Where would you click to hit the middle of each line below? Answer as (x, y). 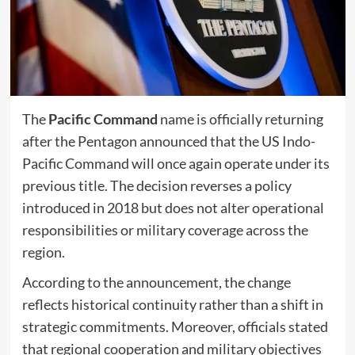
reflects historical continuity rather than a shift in (172, 305)
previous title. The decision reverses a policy (157, 186)
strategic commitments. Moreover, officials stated (175, 327)
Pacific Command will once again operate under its (176, 164)
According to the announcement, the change (156, 282)
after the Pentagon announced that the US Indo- (168, 141)
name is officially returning (240, 119)
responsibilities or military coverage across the (165, 230)
